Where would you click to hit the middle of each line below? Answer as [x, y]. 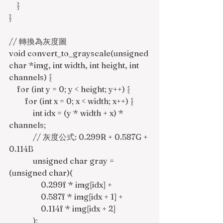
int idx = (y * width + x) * [21, 113]
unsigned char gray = [21, 161]
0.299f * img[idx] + [77, 185]
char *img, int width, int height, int [75, 65]
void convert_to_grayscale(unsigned [80, 53]
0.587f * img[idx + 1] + [83, 197]
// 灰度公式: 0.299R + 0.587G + [21, 137]
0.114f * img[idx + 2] [78, 209]
